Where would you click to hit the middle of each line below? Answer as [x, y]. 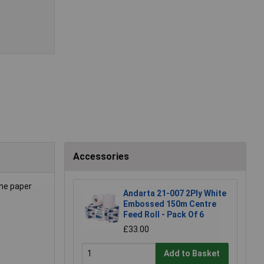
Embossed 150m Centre [170, 204]
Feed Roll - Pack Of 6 [164, 214]
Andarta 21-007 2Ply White [175, 193]
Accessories [101, 156]
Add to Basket [192, 254]
